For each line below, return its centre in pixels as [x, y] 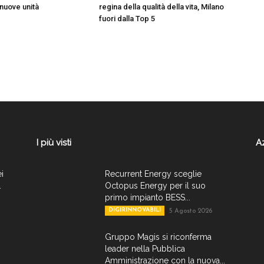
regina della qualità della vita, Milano [161, 7]
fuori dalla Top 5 [127, 19]
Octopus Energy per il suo [155, 186]
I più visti [54, 143]
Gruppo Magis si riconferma [158, 237]
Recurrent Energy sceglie [153, 174]
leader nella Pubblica [145, 249]
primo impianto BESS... [148, 197]
